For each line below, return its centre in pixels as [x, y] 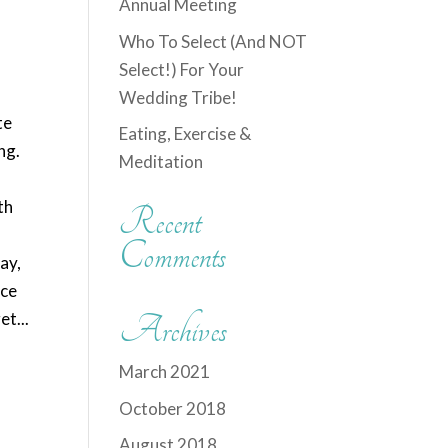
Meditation [161, 161]
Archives [173, 330]
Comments [173, 256]
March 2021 [165, 371]
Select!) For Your [182, 69]
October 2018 [173, 408]
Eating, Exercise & [185, 133]
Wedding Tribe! [178, 97]
